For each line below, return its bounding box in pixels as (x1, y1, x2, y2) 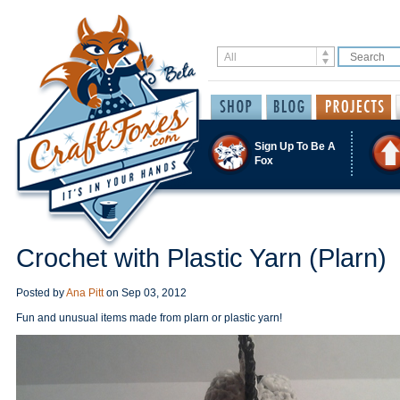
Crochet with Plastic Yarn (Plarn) (16, 244, 387, 272)
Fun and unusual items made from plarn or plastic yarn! (16, 312, 282, 324)
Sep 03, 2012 (121, 287, 187, 299)
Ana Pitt (66, 287, 104, 299)
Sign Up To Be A (254, 139, 336, 153)
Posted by (16, 287, 66, 299)
